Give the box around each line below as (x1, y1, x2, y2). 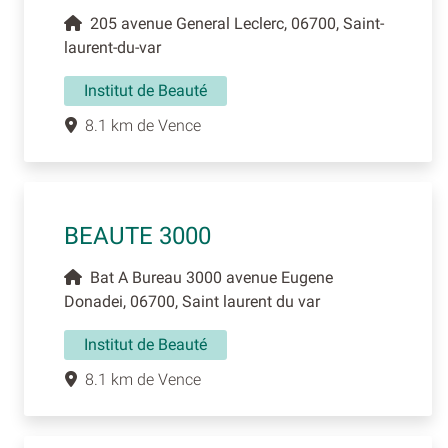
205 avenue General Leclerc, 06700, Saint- (82, 14, 384, 34)
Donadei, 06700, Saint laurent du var (64, 292, 320, 312)
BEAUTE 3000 (64, 222, 211, 251)
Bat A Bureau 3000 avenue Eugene (82, 268, 333, 288)
